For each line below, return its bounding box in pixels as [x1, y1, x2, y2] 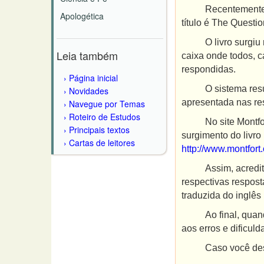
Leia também [57, 48, 118, 63]
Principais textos [69, 124, 130, 136]
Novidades [69, 85, 108, 97]
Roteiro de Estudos [69, 111, 140, 123]
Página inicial [69, 72, 118, 84]
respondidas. [181, 64, 236, 74]
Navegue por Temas [69, 98, 145, 110]
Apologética [60, 10, 104, 22]
